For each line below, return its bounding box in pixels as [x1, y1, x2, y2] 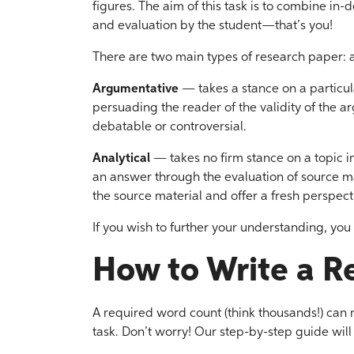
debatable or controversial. [92, 121, 247, 134]
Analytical [92, 153, 150, 165]
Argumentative [92, 83, 179, 96]
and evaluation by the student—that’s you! [92, 20, 333, 32]
